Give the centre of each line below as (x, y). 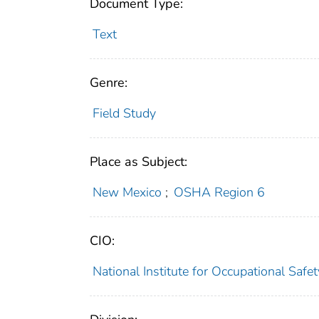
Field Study (124, 114)
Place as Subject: (138, 162)
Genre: (109, 83)
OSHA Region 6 (220, 193)
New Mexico (127, 193)
